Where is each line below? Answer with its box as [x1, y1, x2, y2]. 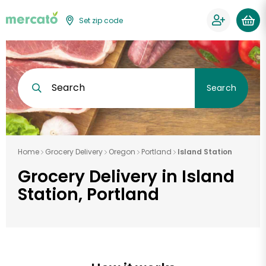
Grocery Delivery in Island [18, 165, 235, 188]
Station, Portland [18, 183, 159, 206]
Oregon [109, 147, 135, 157]
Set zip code [79, 15, 123, 26]
